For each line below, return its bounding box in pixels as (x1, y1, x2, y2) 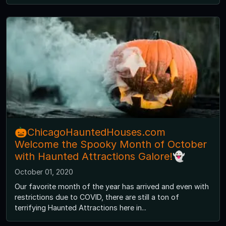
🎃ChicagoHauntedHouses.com (15, 126, 165, 138)
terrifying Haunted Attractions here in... (15, 203, 146, 212)
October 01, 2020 (15, 167, 73, 176)
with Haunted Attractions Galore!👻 (15, 150, 185, 162)
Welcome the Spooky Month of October (15, 138, 207, 150)
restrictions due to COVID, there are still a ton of (15, 192, 179, 201)
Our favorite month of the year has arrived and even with (15, 182, 209, 191)
